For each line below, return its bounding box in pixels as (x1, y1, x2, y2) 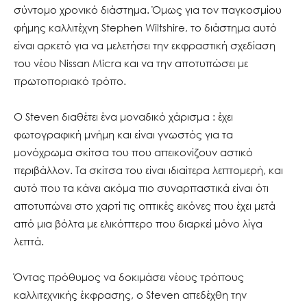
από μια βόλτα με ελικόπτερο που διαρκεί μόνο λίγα (14, 217, 262, 230)
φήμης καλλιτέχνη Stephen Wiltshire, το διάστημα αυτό (14, 21, 277, 34)
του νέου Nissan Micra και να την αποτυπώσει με (14, 56, 248, 69)
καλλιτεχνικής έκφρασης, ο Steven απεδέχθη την (14, 288, 247, 301)
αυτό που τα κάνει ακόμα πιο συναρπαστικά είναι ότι (14, 181, 269, 194)
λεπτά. (14, 234, 44, 247)
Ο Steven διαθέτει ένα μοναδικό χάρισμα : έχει (14, 110, 233, 123)
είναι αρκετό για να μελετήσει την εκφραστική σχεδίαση (14, 38, 275, 51)
